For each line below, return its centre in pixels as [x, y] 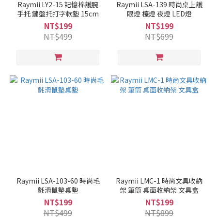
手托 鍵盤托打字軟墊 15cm [58, 14]
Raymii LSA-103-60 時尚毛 [58, 181]
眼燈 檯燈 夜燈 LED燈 [159, 14]
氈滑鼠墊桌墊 [58, 190]
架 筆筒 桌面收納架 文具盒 [159, 190]
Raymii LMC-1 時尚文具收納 [159, 181]
